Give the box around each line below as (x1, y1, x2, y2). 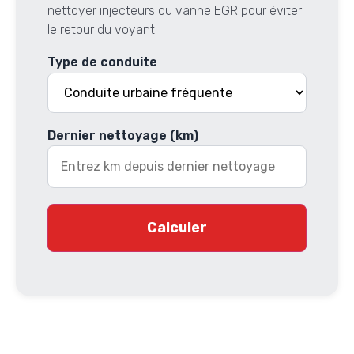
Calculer (147, 219, 207, 237)
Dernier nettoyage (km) (47, 127, 198, 143)
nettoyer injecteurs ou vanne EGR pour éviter (47, 3, 302, 19)
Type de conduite (47, 55, 157, 70)
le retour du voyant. (47, 22, 157, 38)
